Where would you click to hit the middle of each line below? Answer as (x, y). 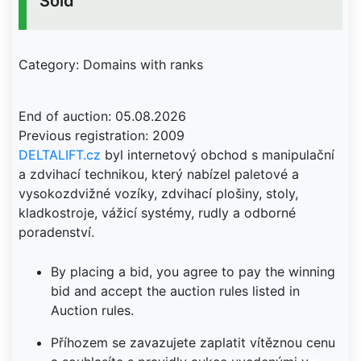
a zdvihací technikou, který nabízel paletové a (159, 174)
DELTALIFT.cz (60, 155)
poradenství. (56, 232)
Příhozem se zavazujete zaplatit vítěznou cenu (193, 342)
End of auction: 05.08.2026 (102, 116)
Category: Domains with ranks (111, 64)
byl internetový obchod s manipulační (218, 155)
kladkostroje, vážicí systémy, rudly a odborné (157, 213)
